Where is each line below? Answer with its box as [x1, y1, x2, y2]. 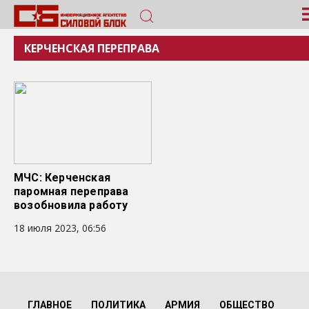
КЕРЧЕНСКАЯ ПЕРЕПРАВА [24, 41, 159, 56]
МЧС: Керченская [14, 171, 110, 184]
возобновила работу [14, 199, 128, 212]
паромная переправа [14, 185, 129, 198]
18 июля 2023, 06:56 [14, 221, 106, 235]
